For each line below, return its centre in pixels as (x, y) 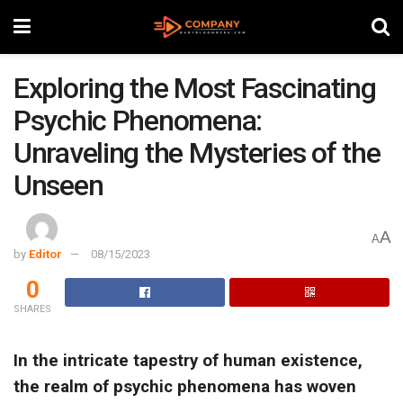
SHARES (32, 309)
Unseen (58, 185)
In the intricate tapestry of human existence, (188, 361)
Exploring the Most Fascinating (195, 88)
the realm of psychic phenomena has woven (185, 387)
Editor (45, 254)
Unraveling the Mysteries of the (197, 153)
